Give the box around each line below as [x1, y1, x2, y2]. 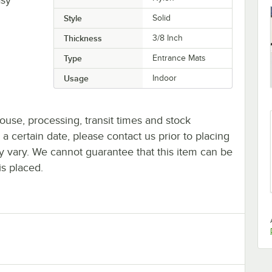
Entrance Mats [152, 53, 206, 63]
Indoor [152, 73, 177, 83]
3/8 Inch [152, 33, 183, 42]
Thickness [63, 33, 102, 43]
